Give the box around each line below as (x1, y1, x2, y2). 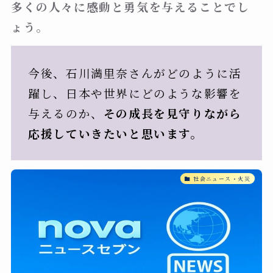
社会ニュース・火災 (193, 174, 251, 183)
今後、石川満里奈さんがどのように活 (28, 65, 242, 82)
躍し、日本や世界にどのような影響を (28, 85, 242, 102)
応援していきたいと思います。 (28, 125, 203, 142)
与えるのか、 (28, 105, 104, 122)
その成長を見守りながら (103, 105, 242, 122)
